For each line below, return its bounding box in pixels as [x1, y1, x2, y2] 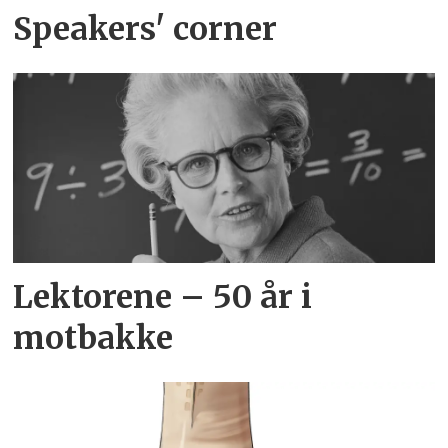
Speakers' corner [13, 9, 278, 50]
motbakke [13, 317, 174, 358]
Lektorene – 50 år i [13, 276, 313, 317]
